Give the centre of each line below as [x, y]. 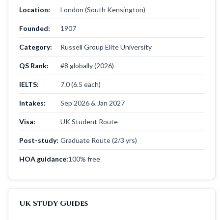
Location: [35, 9]
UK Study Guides [54, 203]
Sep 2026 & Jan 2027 [93, 103]
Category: [36, 47]
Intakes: [32, 103]
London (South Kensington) [103, 9]
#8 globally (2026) [87, 65]
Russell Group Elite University [106, 47]
